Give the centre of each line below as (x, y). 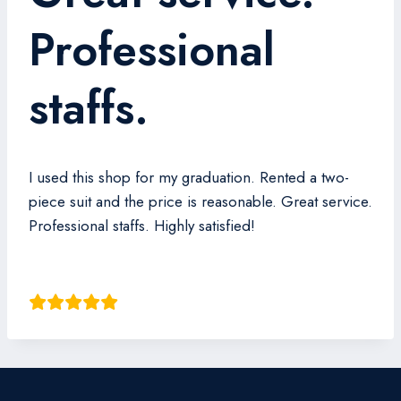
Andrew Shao (73, 278)
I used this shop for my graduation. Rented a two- (189, 177)
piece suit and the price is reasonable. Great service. (200, 201)
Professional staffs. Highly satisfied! (142, 226)
